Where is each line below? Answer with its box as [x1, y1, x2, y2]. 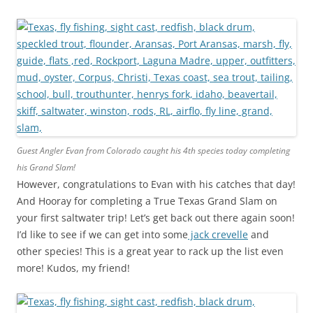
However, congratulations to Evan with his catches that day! [17, 177, 296, 191]
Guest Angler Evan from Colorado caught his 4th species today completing [17, 145, 290, 156]
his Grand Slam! [17, 161, 75, 173]
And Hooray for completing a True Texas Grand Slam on [17, 194, 277, 208]
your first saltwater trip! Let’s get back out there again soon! [17, 211, 295, 224]
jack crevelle [188, 228, 248, 241]
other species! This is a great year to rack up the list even [17, 245, 284, 258]
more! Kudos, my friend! [17, 261, 130, 275]
